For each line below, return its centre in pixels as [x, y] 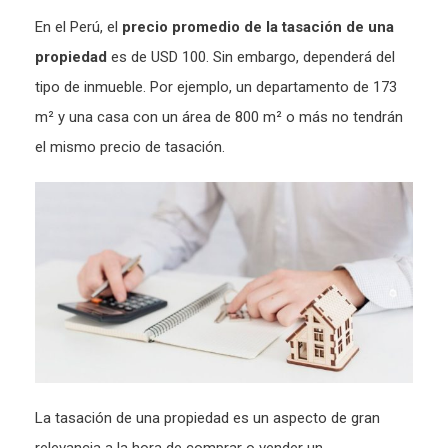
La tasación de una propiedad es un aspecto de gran [207, 418]
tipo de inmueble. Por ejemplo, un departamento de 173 [216, 86]
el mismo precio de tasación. [132, 146]
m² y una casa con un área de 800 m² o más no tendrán [219, 116]
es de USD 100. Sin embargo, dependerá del [251, 56]
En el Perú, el [78, 26]
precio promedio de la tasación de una [258, 26]
